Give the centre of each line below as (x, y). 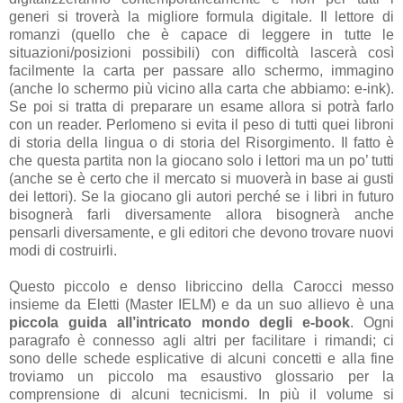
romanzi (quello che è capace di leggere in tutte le (201, 34)
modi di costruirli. (63, 250)
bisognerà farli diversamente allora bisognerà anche (201, 214)
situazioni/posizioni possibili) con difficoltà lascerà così (201, 52)
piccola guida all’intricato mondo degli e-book (180, 322)
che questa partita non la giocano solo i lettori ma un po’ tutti (201, 160)
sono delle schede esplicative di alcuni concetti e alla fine (201, 358)
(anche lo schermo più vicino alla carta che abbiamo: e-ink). (201, 88)
